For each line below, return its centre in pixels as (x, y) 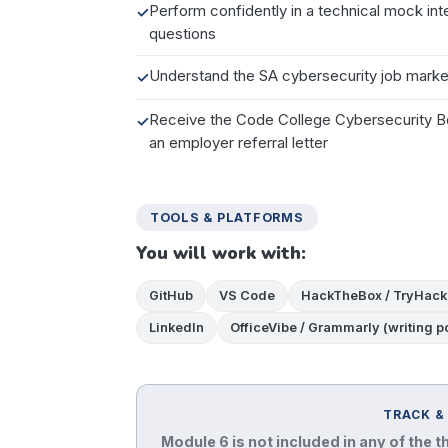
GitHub (171, 295)
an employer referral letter (238, 142)
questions (182, 33)
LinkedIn (176, 327)
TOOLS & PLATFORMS (227, 217)
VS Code (247, 295)
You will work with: (221, 252)
